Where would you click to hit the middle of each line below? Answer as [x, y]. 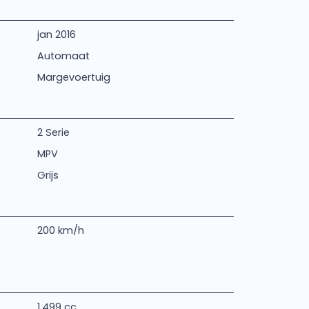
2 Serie [53, 132]
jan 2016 [56, 34]
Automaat [63, 56]
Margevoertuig [73, 77]
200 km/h [60, 230]
